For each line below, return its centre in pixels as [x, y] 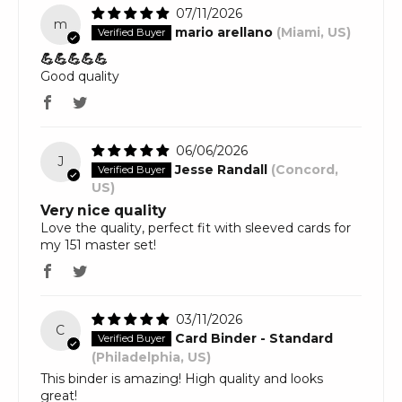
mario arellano [223, 33]
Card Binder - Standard [253, 339]
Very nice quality [103, 211]
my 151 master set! [98, 245]
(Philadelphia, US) [151, 358]
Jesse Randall [221, 170]
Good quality [80, 76]
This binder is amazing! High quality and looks [182, 379]
